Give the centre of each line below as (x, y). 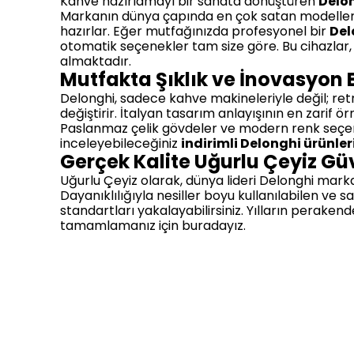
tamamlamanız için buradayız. (153, 226)
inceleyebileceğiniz (121, 144)
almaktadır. (96, 62)
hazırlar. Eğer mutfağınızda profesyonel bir (195, 32)
